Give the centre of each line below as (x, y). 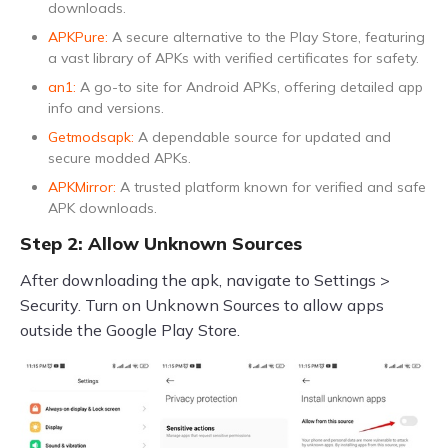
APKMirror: (82, 187)
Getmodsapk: (91, 137)
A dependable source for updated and (262, 137)
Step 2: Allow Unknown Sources (161, 243)
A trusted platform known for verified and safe (271, 187)
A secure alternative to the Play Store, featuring (266, 37)
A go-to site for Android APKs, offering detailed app (249, 87)
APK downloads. (102, 208)
